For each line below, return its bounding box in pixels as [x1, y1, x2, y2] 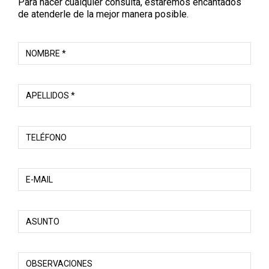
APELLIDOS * [26, 91, 75, 100]
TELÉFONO [26, 133, 67, 142]
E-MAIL [26, 175, 53, 184]
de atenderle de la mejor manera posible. [18, 8, 189, 20]
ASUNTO [26, 217, 59, 226]
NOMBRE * [26, 49, 66, 58]
